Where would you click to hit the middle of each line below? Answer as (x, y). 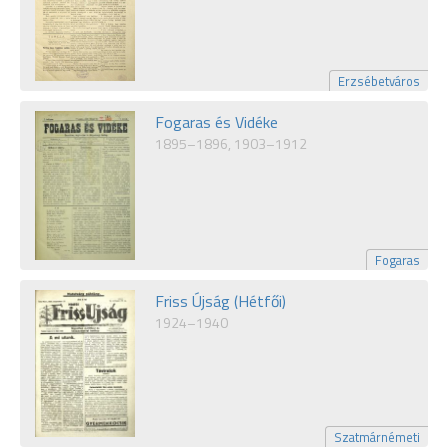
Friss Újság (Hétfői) (220, 301)
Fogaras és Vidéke (216, 121)
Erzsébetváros (379, 80)
